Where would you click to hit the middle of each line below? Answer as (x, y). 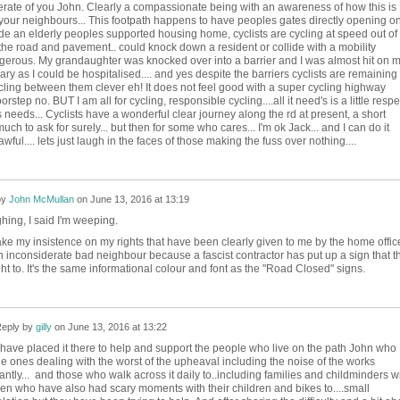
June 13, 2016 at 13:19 (139, 200)
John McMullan (41, 200)
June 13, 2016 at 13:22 (117, 327)
